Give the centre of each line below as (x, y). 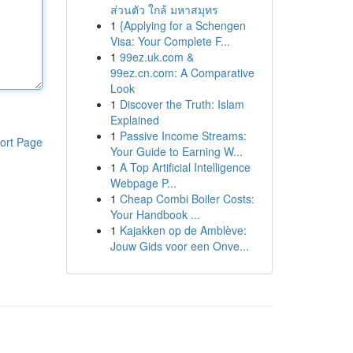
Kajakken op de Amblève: (183, 230)
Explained (134, 120)
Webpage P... (143, 183)
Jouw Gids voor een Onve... (179, 246)
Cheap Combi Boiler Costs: (187, 199)
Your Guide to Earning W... (176, 151)
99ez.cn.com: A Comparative (182, 72)
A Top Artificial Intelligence (185, 167)
